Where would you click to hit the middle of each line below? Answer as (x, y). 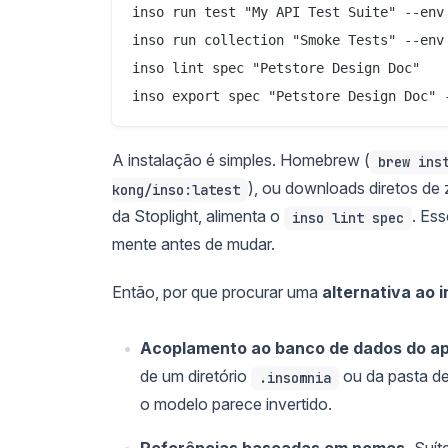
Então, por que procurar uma (217, 291)
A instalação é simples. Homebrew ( (241, 159)
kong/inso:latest (176, 189)
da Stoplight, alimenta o (198, 215)
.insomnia (295, 377)
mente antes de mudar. (193, 243)
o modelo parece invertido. (236, 403)
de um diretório (195, 375)
